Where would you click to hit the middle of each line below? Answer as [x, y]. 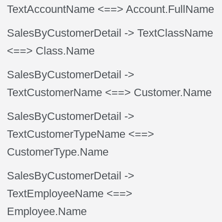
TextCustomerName [55, 92]
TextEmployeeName [55, 194]
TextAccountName [51, 9]
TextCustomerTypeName [66, 134]
